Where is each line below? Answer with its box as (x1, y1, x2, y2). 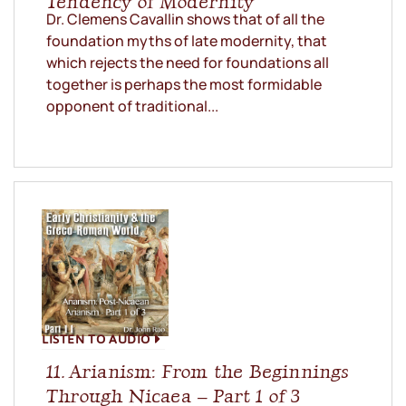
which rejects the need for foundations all (46, 53, 329, 73)
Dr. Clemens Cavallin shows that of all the (46, 9, 324, 30)
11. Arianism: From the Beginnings (46, 360, 350, 383)
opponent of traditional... (46, 96, 218, 117)
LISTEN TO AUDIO (42, 326, 150, 352)
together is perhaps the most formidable (46, 74, 322, 95)
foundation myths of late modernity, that (46, 31, 327, 52)
